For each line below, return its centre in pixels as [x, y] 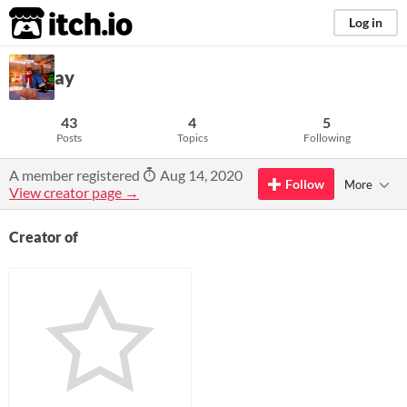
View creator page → [74, 192]
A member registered [76, 175]
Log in [366, 22]
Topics [192, 138]
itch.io [48, 24]
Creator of [44, 237]
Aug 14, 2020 [200, 175]
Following [327, 138]
